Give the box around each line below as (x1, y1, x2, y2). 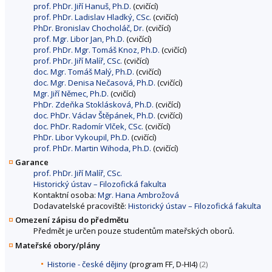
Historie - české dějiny (47, 258, 127, 270)
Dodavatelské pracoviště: (33, 200, 128, 212)
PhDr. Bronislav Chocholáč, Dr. (33, 22, 144, 34)
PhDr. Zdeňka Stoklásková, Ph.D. (33, 99, 154, 110)
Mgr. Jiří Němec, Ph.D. (33, 88, 109, 100)
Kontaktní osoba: (33, 189, 98, 201)
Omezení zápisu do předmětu (15, 214, 129, 226)
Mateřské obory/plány (15, 239, 100, 251)
